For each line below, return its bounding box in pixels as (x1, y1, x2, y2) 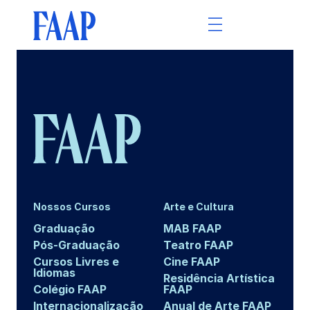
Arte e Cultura (163, 200, 234, 212)
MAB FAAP (163, 221, 221, 235)
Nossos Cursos (33, 200, 111, 212)
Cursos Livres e (33, 254, 119, 268)
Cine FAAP (163, 254, 220, 268)
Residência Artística (163, 271, 275, 285)
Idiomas (33, 265, 75, 280)
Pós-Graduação (33, 237, 120, 252)
